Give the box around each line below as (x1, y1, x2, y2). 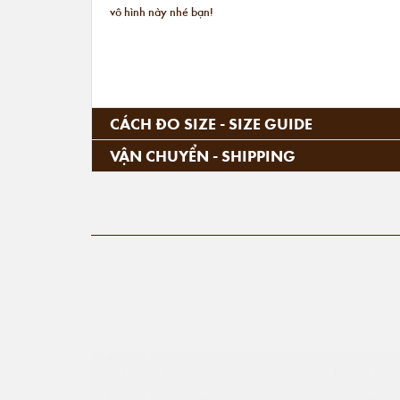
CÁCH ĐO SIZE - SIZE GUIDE (110, 112, 312, 136)
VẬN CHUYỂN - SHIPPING (110, 144, 296, 168)
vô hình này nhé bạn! (110, 2, 213, 21)
